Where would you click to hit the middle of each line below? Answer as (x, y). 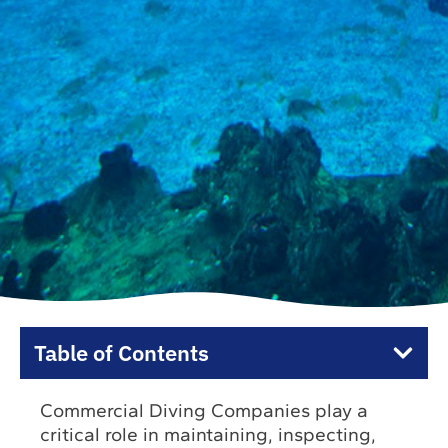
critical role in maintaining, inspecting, (208, 434)
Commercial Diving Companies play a (204, 410)
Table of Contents (121, 352)
